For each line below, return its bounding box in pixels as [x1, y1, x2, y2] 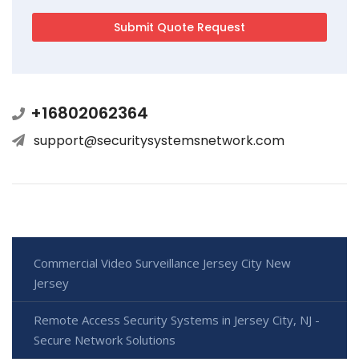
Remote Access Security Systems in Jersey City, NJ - [34, 311, 320, 328]
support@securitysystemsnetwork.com [34, 131, 284, 150]
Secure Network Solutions [34, 331, 175, 348]
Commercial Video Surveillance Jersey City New [34, 254, 291, 271]
